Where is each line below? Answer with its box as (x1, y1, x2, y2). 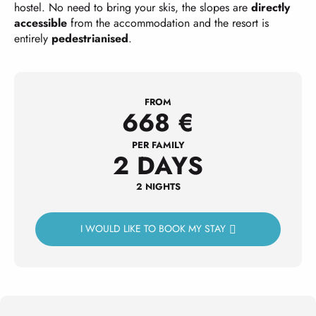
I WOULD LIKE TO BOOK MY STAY (80, 221, 226, 236)
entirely (14, 30, 51, 47)
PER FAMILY (131, 138, 185, 152)
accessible (14, 15, 67, 31)
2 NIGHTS (135, 180, 181, 193)
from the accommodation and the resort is (67, 15, 269, 31)
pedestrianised (51, 30, 128, 47)
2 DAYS (113, 147, 203, 183)
